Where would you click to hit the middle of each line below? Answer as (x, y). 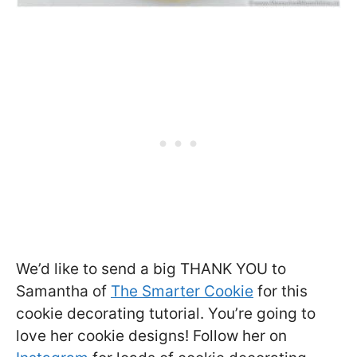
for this (280, 292)
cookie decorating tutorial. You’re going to (166, 314)
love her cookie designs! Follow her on (151, 336)
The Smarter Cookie (182, 292)
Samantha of (63, 292)
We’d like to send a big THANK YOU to (151, 269)
